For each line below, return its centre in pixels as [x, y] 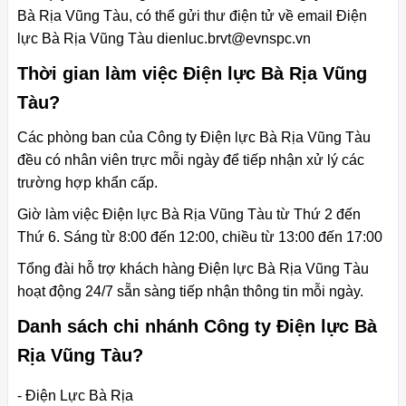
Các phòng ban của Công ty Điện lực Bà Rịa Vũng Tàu [194, 137]
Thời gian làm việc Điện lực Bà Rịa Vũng [192, 73]
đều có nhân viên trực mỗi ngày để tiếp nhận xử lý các [191, 159]
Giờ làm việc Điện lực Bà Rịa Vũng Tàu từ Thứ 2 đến [189, 214]
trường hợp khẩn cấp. [87, 182]
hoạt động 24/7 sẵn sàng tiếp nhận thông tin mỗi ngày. [190, 291]
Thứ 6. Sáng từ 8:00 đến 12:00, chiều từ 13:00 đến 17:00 [200, 237]
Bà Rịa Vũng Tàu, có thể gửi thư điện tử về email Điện [192, 15]
